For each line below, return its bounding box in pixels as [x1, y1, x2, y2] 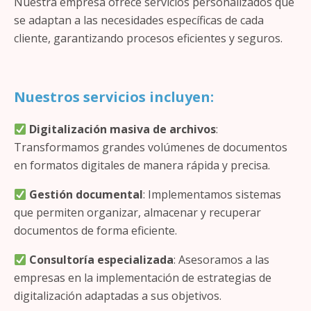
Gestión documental [29, 187, 144, 202]
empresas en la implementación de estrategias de [14, 270, 271, 285]
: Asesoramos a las [174, 252, 270, 267]
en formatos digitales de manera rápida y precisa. [14, 158, 270, 173]
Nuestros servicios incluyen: [14, 87, 214, 106]
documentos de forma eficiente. [14, 223, 177, 238]
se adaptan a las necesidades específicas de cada [14, 12, 264, 28]
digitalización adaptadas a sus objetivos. [14, 288, 221, 303]
